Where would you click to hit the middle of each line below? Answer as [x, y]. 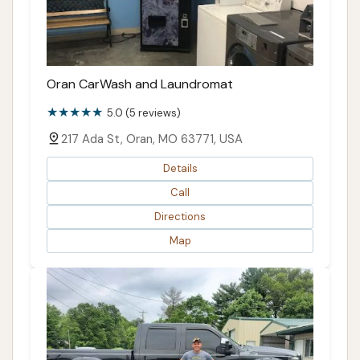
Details [180, 169]
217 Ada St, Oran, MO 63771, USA [152, 139]
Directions [180, 217]
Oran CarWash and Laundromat [140, 84]
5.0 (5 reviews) [144, 112]
